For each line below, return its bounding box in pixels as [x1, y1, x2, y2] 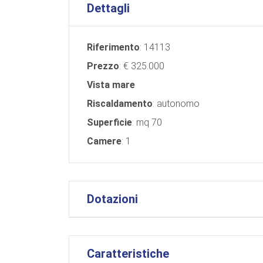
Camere [87, 135, 122, 147]
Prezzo [87, 60, 119, 72]
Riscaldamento [87, 97, 153, 109]
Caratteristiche [87, 246, 169, 261]
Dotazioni [87, 191, 138, 206]
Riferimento [87, 41, 140, 53]
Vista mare [87, 79, 135, 90]
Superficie [87, 116, 132, 128]
